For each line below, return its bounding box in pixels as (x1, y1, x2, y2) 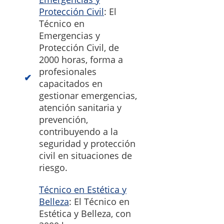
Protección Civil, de (39, 41, 119, 54)
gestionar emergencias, (39, 89, 137, 102)
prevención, (39, 113, 88, 126)
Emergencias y (39, 29, 100, 42)
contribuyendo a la (39, 125, 118, 138)
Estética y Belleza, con (39, 207, 131, 220)
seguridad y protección (39, 137, 135, 150)
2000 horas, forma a (39, 53, 123, 66)
